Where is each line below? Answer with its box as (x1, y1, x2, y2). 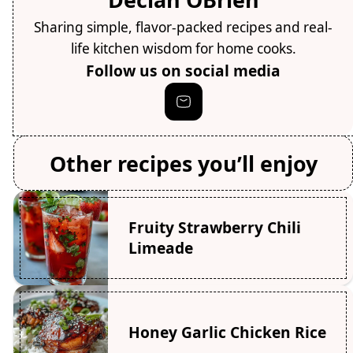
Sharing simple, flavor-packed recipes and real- (34, 17, 333, 36)
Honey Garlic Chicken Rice (128, 321, 326, 344)
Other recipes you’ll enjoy (49, 148, 318, 178)
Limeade (128, 237, 193, 259)
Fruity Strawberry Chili (128, 217, 301, 239)
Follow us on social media (86, 59, 281, 81)
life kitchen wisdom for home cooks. (70, 39, 296, 58)
